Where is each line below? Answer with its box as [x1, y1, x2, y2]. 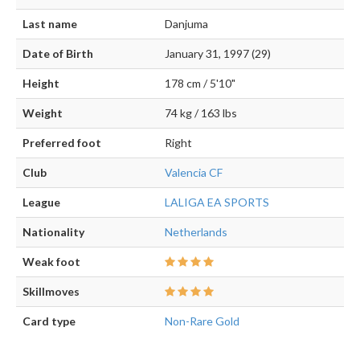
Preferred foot [22, 136, 101, 150]
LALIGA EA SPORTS [165, 195, 269, 210]
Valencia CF [165, 166, 223, 180]
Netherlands [165, 225, 227, 239]
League [22, 195, 60, 210]
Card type [22, 314, 76, 329]
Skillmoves [22, 284, 80, 299]
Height [22, 76, 59, 91]
